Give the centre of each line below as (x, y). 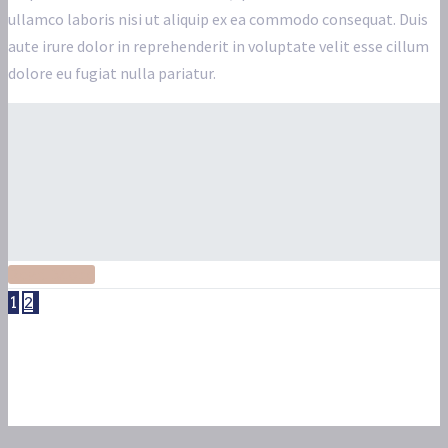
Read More (51, 275)
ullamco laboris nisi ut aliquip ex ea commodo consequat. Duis (218, 19)
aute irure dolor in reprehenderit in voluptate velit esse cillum (218, 46)
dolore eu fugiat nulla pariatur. (112, 73)
